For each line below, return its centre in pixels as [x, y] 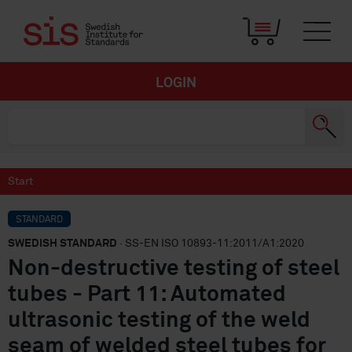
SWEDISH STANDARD [62, 244]
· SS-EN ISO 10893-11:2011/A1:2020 [211, 244]
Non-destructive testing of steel [174, 269]
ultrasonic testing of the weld [159, 321]
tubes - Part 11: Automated [147, 295]
